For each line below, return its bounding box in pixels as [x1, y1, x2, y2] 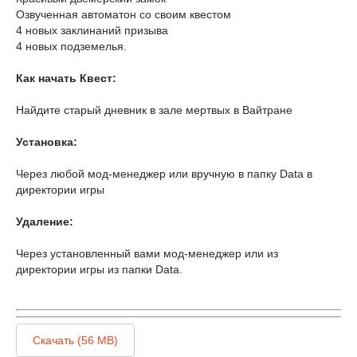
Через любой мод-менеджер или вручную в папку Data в [16, 167, 312, 181]
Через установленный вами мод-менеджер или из [16, 247, 278, 261]
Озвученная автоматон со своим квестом [16, 8, 231, 22]
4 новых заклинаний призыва [16, 24, 168, 37]
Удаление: [16, 215, 73, 229]
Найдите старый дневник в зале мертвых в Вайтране [16, 104, 292, 117]
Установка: [16, 135, 77, 149]
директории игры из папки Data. [16, 263, 182, 277]
